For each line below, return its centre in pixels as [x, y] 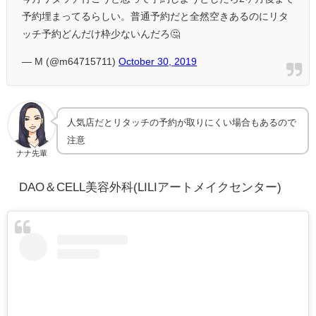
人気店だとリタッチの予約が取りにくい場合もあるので [181, 122]
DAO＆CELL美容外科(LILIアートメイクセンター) [150, 187]
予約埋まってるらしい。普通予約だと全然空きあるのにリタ [155, 17]
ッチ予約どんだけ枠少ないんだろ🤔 [101, 34]
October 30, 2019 [158, 62]
